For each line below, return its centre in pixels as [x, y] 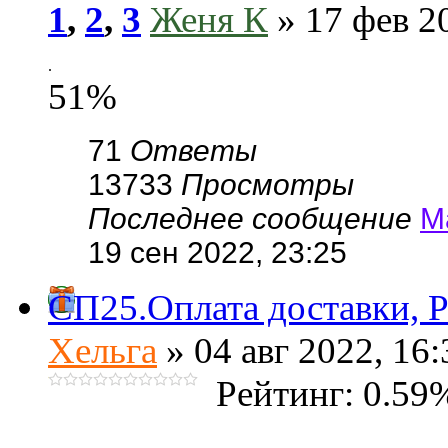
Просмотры [267, 184]
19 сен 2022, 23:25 [217, 252]
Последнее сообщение [254, 218]
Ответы [193, 150]
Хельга [102, 350]
